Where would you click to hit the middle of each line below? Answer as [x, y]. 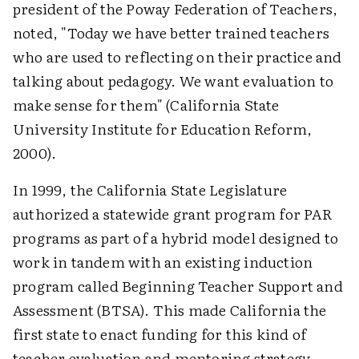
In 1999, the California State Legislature [150, 190]
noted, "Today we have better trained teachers [171, 32]
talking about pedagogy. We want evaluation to [173, 81]
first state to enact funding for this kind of [160, 334]
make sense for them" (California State [146, 105]
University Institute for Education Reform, [163, 129]
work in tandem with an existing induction [163, 262]
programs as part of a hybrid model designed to [176, 238]
